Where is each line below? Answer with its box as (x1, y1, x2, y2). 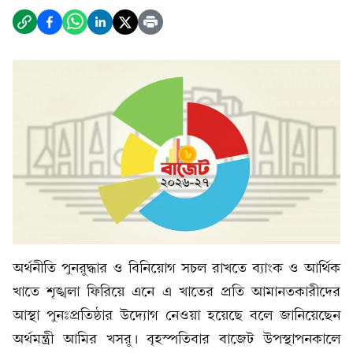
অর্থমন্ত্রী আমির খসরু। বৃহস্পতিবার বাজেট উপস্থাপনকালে (13, 331, 340, 347)
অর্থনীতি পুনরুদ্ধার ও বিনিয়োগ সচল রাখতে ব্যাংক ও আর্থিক (13, 260, 340, 277)
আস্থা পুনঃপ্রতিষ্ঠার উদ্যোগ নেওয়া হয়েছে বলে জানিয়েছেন (13, 307, 340, 324)
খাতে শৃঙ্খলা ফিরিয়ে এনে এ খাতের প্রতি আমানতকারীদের (13, 284, 340, 300)
